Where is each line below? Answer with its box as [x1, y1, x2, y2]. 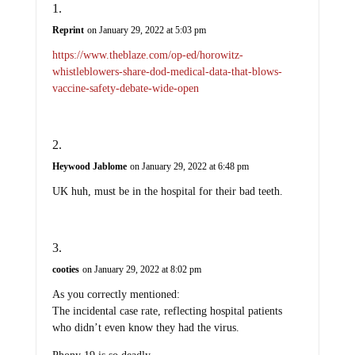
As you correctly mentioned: [52, 288, 180, 301]
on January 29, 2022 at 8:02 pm [82, 264, 201, 276]
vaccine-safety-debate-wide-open [52, 82, 199, 95]
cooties [52, 264, 79, 276]
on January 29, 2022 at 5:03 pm [86, 25, 206, 36]
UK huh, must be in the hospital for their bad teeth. [52, 185, 283, 198]
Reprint [52, 25, 84, 36]
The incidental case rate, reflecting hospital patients [52, 305, 282, 318]
